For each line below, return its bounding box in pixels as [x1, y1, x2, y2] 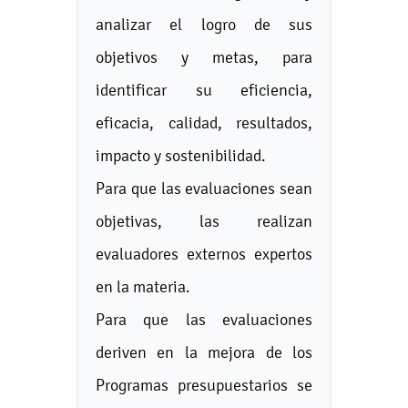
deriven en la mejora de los [96, 342, 312, 362]
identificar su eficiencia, [96, 80, 312, 99]
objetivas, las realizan [96, 211, 312, 230]
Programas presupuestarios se [96, 375, 312, 394]
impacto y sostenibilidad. [96, 146, 266, 165]
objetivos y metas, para [96, 47, 312, 66]
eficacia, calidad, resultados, [96, 113, 312, 132]
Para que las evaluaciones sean [96, 178, 312, 198]
